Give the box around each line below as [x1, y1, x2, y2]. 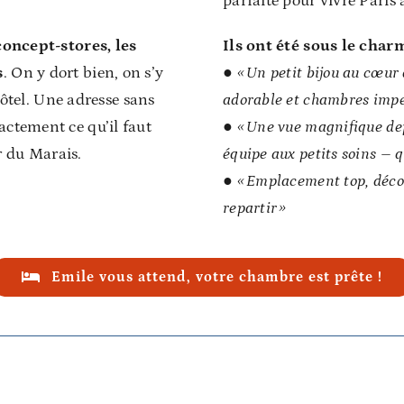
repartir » [223, 198, 287, 217]
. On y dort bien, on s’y [3, 63, 164, 82]
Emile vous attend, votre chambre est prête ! [50, 268, 382, 285]
